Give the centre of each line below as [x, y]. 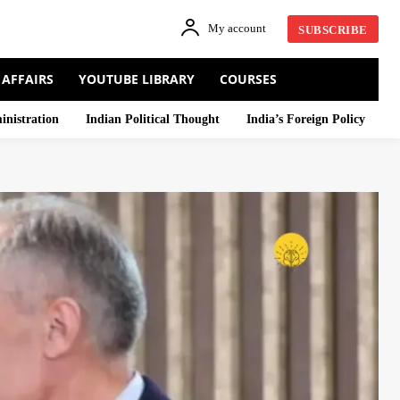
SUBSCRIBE [333, 29]
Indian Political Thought [153, 119]
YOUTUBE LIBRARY [137, 79]
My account [237, 29]
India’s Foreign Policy [306, 119]
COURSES [248, 79]
